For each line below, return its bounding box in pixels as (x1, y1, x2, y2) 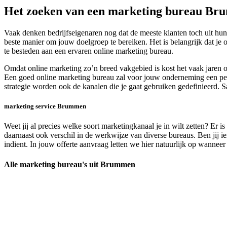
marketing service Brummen (4, 102, 86, 110)
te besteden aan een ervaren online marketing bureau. (4, 47, 173, 56)
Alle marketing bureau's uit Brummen (4, 160, 135, 169)
